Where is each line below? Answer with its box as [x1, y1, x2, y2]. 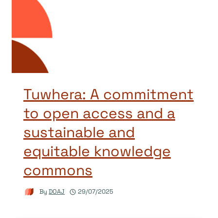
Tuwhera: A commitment [23, 85, 194, 104]
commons [23, 161, 92, 180]
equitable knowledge [23, 142, 171, 161]
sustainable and [23, 123, 135, 142]
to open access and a [23, 104, 175, 123]
